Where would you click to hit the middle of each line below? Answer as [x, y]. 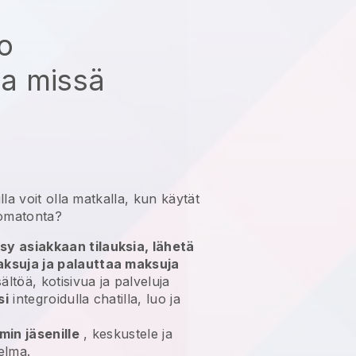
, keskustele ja [126, 333]
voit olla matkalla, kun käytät [109, 198]
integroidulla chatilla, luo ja [95, 298]
